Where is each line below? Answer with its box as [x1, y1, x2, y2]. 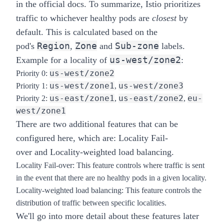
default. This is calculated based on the [16, 26, 157, 37]
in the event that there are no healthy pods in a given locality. [16, 173, 206, 182]
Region [37, 40, 70, 51]
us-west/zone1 [49, 80, 114, 90]
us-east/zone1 [49, 93, 114, 103]
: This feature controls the [121, 185, 201, 194]
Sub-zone [115, 40, 159, 51]
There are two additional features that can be [16, 118, 178, 129]
